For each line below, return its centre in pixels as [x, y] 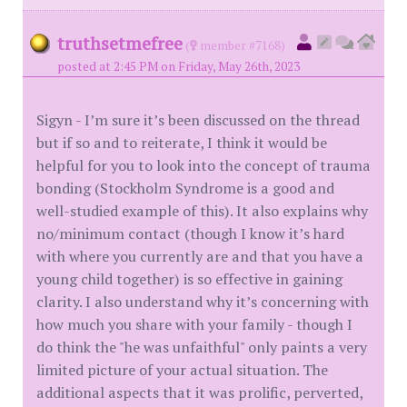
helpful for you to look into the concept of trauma [203, 166]
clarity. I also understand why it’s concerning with [203, 302]
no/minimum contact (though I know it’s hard [190, 234]
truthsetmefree [120, 44]
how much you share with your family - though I [194, 325]
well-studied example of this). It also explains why [202, 211]
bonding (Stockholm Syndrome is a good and [185, 189]
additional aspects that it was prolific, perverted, [199, 393]
